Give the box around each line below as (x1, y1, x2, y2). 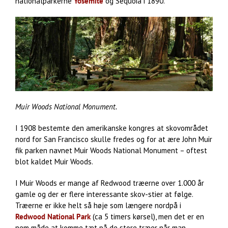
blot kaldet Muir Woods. (15, 156, 93, 166)
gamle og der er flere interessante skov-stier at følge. (15, 189, 193, 199)
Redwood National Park (15, 211, 91, 221)
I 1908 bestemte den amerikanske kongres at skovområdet (15, 123, 208, 133)
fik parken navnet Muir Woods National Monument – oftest (15, 145, 207, 155)
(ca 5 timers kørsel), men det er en (91, 211, 204, 221)
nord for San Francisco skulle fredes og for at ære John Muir (15, 134, 212, 144)
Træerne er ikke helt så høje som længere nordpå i (15, 200, 181, 210)
